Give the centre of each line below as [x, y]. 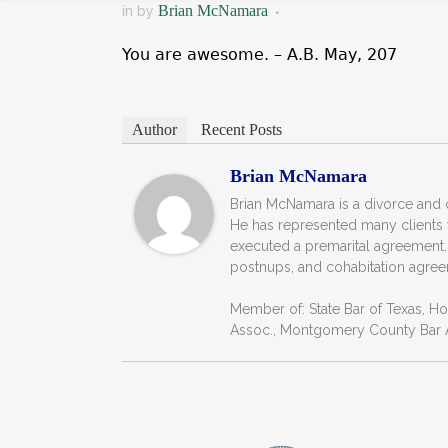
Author [154, 129]
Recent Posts [241, 129]
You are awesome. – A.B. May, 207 [259, 54]
